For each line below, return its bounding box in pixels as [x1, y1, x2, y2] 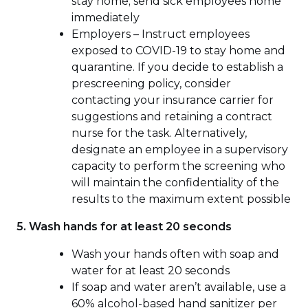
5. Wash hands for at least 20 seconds [16, 219, 232, 233]
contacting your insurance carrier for [71, 93, 274, 107]
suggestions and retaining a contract [71, 109, 272, 123]
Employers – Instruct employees [71, 27, 250, 41]
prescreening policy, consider [71, 76, 231, 90]
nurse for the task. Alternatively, [71, 126, 247, 140]
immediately [71, 10, 140, 24]
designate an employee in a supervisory [71, 142, 288, 156]
